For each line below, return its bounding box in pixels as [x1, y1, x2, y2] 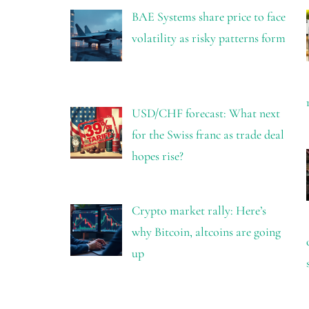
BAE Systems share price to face [131, 8, 286, 24]
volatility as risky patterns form [131, 30, 286, 46]
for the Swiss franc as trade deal [131, 127, 284, 143]
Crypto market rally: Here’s [131, 203, 266, 219]
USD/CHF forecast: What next [131, 106, 280, 121]
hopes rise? [131, 148, 183, 164]
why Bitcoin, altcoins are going [131, 224, 281, 240]
